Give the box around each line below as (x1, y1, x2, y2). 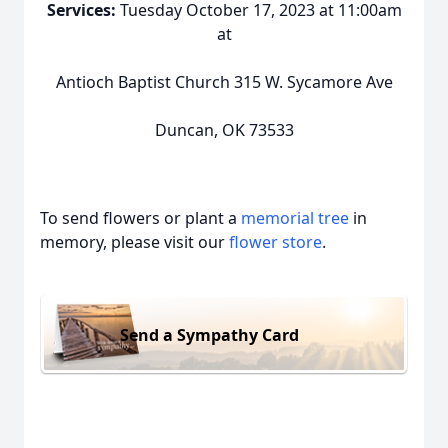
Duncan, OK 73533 (154, 119, 294, 141)
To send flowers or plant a (40, 207, 241, 229)
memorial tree (241, 207, 349, 229)
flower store (229, 231, 322, 253)
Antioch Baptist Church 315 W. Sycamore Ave (55, 71, 393, 93)
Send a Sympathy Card (120, 323, 299, 346)
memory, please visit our (40, 231, 229, 253)
